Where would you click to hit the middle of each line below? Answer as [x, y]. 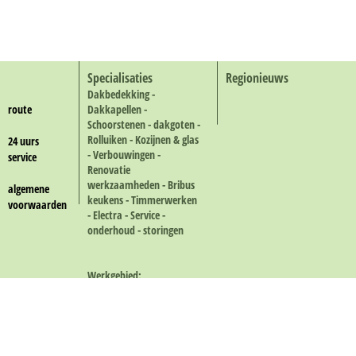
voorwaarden [37, 205]
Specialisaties [120, 78]
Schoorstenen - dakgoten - [143, 124]
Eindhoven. [111, 306]
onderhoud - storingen [135, 230]
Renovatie [108, 170]
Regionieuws [257, 78]
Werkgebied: [114, 275]
